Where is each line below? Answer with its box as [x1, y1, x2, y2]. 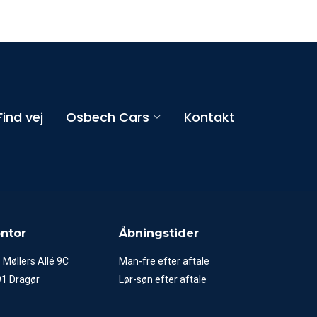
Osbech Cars [66, 108, 149, 126]
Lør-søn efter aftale [119, 274, 207, 285]
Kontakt [184, 108, 235, 126]
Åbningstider [119, 226, 199, 240]
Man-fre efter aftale [119, 255, 209, 267]
